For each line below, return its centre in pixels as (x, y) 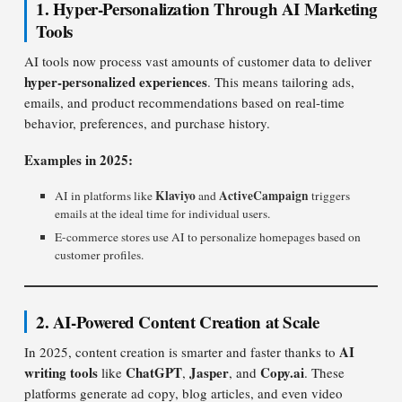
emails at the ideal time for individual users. (163, 214)
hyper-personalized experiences (116, 82)
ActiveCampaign (264, 196)
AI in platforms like (105, 196)
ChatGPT (154, 372)
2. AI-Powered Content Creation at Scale (178, 322)
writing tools (61, 372)
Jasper (209, 372)
